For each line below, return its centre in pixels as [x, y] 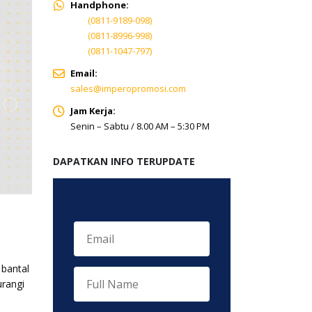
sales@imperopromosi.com [128, 88]
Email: [84, 73]
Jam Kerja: [93, 111]
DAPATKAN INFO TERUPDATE [124, 161]
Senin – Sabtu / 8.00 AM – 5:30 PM [140, 126]
